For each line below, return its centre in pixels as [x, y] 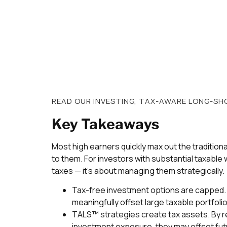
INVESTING [114, 101]
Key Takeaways [105, 124]
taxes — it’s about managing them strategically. [138, 171]
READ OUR [72, 101]
